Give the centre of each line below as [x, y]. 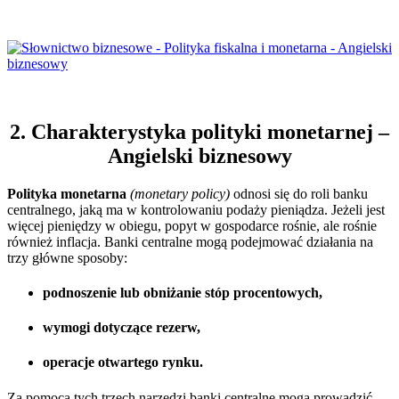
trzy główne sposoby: [67, 257]
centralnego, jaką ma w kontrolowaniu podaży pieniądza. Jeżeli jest [196, 209]
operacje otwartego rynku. [123, 362]
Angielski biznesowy [199, 155]
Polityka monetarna [67, 193]
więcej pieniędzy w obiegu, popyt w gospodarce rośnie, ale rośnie [192, 225]
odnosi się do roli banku [299, 193]
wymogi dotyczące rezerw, [122, 328]
